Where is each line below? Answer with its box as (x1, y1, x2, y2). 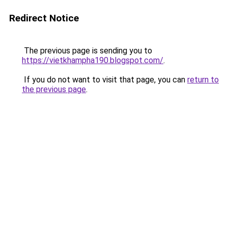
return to (187, 75, 219, 84)
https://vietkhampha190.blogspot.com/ (22, 55, 163, 65)
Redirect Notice (9, 12, 79, 24)
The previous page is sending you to (22, 46, 152, 55)
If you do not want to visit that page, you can (22, 75, 187, 84)
